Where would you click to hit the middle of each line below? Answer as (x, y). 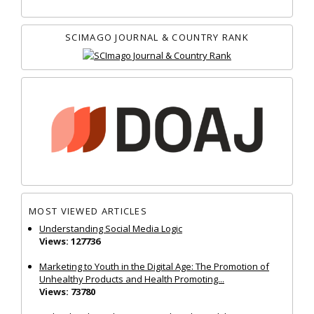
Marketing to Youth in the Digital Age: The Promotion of (154, 266)
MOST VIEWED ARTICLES (88, 211)
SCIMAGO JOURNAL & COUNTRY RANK (157, 37)
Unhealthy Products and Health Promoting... (132, 279)
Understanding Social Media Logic (111, 228)
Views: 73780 (67, 291)
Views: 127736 (70, 241)
